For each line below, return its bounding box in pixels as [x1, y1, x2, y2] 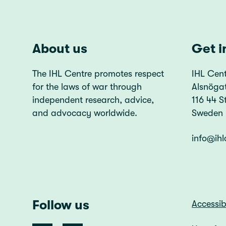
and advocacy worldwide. [32, 108, 137, 119]
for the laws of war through [32, 82, 142, 92]
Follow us [32, 198, 89, 213]
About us [32, 41, 87, 56]
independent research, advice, [32, 95, 154, 105]
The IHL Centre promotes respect [32, 69, 164, 79]
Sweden [192, 108, 223, 119]
